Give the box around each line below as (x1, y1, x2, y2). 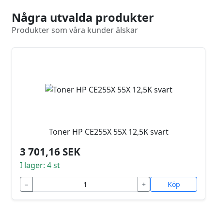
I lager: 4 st (20, 160, 60, 171)
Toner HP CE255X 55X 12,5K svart (48, 126, 169, 138)
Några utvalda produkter (12, 10, 154, 26)
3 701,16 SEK (20, 145, 80, 159)
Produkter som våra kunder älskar (12, 25, 138, 36)
